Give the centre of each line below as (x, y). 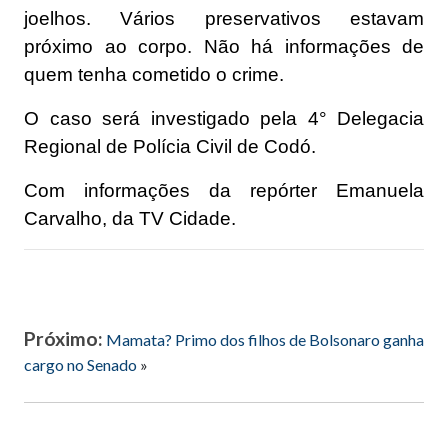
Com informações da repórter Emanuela (224, 190)
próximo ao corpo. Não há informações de (224, 46)
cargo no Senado (80, 364)
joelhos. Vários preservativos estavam (224, 18)
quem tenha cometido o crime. (154, 74)
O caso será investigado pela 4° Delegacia (224, 118)
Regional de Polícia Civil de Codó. (170, 146)
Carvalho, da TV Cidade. (130, 218)
